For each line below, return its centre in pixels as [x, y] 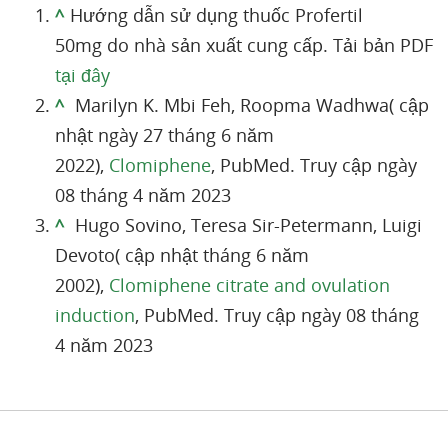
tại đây [82, 74]
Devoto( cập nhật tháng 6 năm [182, 254]
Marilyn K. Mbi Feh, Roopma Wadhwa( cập [249, 104]
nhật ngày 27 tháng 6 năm [164, 134]
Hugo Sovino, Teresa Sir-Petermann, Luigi [246, 224]
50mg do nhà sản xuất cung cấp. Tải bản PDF [244, 44]
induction [95, 314]
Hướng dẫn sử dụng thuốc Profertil [216, 14]
